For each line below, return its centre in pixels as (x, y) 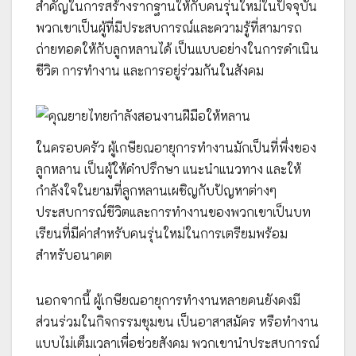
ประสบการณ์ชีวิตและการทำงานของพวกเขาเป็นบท (173, 211)
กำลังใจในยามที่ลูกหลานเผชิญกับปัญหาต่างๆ (156, 190)
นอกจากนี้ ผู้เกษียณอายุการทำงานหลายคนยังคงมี (168, 300)
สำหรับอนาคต (74, 254)
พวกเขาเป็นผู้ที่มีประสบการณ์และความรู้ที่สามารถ (169, 28)
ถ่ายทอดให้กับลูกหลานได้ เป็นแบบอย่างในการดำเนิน (177, 49)
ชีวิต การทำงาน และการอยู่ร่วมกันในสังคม (150, 71)
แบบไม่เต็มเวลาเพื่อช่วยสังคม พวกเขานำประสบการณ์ (178, 342)
